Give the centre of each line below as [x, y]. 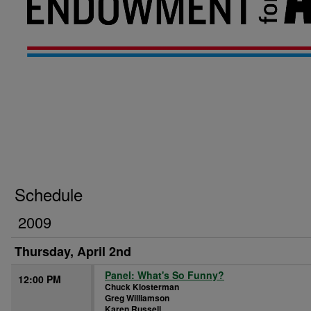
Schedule [49, 194]
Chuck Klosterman [142, 287]
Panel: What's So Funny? [165, 275]
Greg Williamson [137, 298]
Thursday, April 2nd [73, 251]
